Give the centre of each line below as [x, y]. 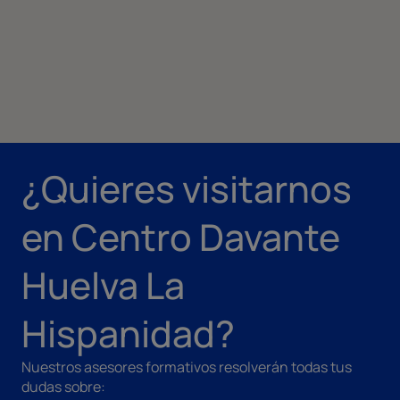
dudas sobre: [63, 386]
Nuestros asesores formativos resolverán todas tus [187, 367]
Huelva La [103, 284]
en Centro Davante [181, 236]
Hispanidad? [128, 333]
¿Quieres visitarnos [187, 188]
